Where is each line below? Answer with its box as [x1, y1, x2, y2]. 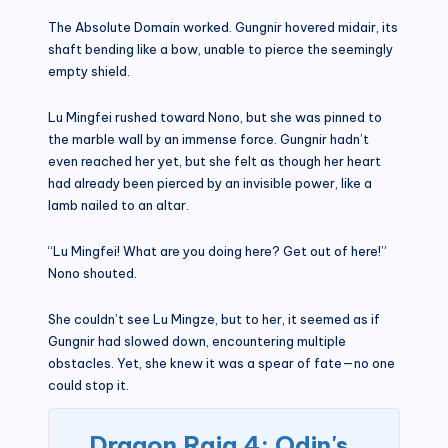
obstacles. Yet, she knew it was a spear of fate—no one [48, 354, 395, 371]
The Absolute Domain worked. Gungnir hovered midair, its [48, 18, 398, 35]
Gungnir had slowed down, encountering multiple [48, 332, 346, 349]
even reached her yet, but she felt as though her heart [48, 152, 381, 169]
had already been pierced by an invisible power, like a [48, 174, 372, 191]
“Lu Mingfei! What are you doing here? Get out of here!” [48, 242, 387, 259]
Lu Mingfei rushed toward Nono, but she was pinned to [48, 108, 382, 125]
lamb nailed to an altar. [48, 196, 189, 213]
